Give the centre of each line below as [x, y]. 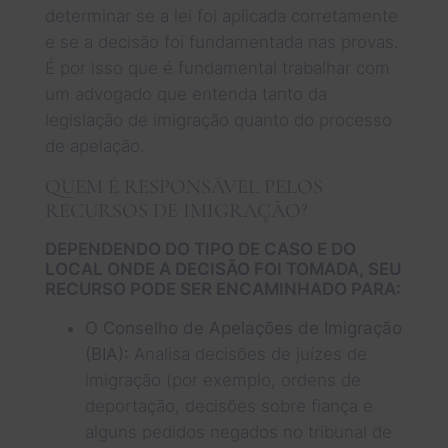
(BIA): [106, 353]
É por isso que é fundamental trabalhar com [217, 67]
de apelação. [94, 145]
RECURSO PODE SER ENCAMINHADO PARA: [222, 288]
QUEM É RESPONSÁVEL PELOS [183, 186]
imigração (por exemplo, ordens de [222, 379]
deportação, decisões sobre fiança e [228, 405]
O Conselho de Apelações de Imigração [243, 327]
